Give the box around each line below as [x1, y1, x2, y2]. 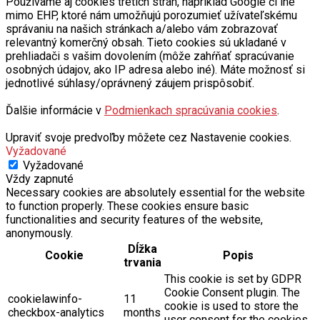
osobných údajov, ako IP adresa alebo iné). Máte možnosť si [6, 62, 305, 76]
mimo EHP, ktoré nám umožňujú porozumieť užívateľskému [6, 8, 297, 22]
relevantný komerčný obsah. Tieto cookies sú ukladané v [6, 35, 286, 49]
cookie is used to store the [164, 299, 299, 313]
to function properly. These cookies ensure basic [6, 199, 249, 213]
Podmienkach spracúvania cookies [104, 103, 277, 117]
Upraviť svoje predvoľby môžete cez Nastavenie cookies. [6, 130, 291, 144]
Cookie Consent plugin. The [164, 285, 300, 299]
